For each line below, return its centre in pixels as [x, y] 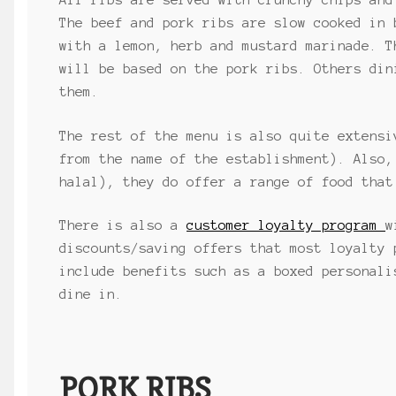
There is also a [123, 225]
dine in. [91, 294]
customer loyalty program [286, 225]
